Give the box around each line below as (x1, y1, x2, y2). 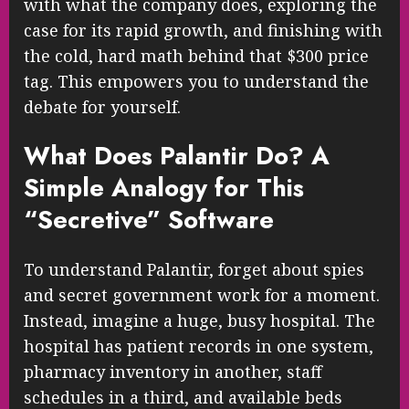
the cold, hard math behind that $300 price (24, 45, 369, 68)
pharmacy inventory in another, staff (24, 360, 322, 383)
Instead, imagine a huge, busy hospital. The (24, 309, 375, 331)
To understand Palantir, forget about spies (24, 257, 364, 280)
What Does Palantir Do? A (24, 138, 330, 174)
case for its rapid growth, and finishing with (24, 19, 383, 42)
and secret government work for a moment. (24, 283, 380, 306)
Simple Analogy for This (24, 170, 304, 206)
